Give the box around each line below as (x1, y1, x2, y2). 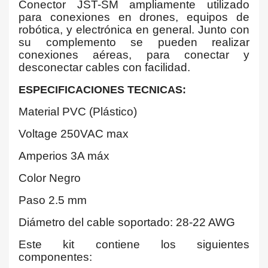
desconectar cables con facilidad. (19, 61, 190, 74)
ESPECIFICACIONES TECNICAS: (19, 84, 186, 96)
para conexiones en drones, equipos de (19, 11, 249, 23)
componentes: (19, 251, 92, 263)
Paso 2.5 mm (19, 194, 87, 206)
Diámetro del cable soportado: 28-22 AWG (19, 216, 235, 229)
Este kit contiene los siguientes (19, 238, 249, 251)
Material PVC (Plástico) (19, 105, 137, 118)
